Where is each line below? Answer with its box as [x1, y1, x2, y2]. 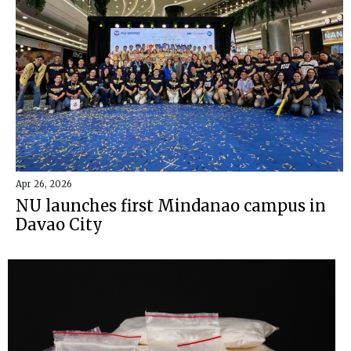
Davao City [16, 215, 103, 235]
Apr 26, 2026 [16, 179, 72, 190]
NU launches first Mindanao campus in [16, 196, 326, 216]
